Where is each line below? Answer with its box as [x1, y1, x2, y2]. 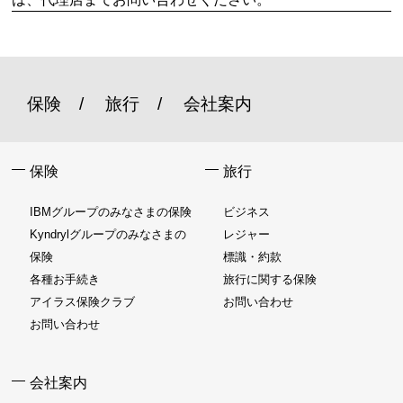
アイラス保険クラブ [30, 295, 136, 309]
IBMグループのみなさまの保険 [30, 205, 193, 219]
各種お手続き [30, 273, 101, 286]
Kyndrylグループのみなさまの [30, 228, 187, 241]
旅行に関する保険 [223, 273, 318, 286]
